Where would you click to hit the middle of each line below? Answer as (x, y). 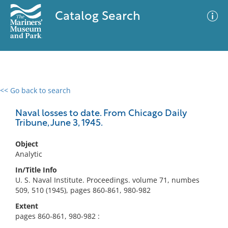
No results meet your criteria (112, 153)
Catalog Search (97, 17)
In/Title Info (36, 170)
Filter (205, 100)
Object (27, 144)
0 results (22, 96)
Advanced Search (151, 99)
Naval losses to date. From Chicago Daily (101, 114)
